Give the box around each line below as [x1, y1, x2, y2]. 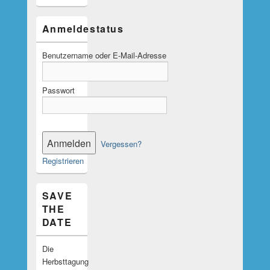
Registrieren [42, 155, 84, 166]
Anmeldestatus [42, 22, 124, 36]
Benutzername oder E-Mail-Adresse [42, 49, 166, 61]
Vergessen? [100, 138, 142, 149]
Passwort [42, 84, 75, 96]
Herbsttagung [42, 256, 91, 267]
